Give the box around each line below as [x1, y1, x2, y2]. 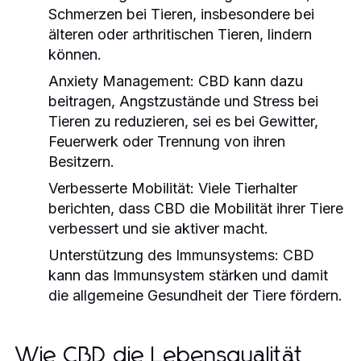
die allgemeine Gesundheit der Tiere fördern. [48, 286, 342, 304]
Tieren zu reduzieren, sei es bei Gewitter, [48, 112, 318, 130]
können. [48, 45, 102, 63]
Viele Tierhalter [194, 179, 297, 197]
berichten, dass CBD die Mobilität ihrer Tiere [48, 199, 343, 217]
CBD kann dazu [194, 72, 303, 89]
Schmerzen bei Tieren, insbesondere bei [48, 5, 314, 23]
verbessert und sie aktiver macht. [48, 219, 268, 237]
